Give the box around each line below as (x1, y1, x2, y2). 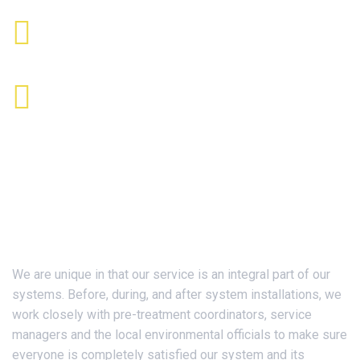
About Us (12, 230, 81, 248)
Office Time (39, 80, 122, 96)
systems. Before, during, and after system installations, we (12, 286, 342, 302)
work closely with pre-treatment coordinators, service (12, 306, 312, 322)
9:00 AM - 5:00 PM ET (39, 101, 147, 115)
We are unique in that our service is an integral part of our (12, 266, 330, 282)
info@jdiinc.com (39, 37, 121, 51)
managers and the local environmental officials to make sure (12, 326, 347, 342)
